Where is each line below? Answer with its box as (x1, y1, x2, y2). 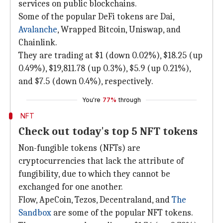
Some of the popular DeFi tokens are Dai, (18, 11, 174, 22)
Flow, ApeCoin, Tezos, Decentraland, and (18, 195, 172, 205)
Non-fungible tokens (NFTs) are (18, 143, 140, 153)
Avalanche (18, 24, 57, 35)
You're (82, 96, 101, 104)
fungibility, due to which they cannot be (18, 169, 170, 179)
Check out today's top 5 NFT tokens (18, 125, 198, 138)
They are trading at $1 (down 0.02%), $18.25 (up (18, 50, 203, 61)
